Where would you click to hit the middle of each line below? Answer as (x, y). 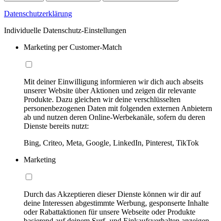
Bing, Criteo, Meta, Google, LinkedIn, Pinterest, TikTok (111, 143)
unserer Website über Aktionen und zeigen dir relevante (110, 91)
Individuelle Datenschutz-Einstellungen (65, 31)
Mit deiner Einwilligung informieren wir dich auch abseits (113, 82)
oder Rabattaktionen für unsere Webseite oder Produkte (110, 212)
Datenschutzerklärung (38, 14)
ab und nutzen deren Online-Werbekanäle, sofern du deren (114, 117)
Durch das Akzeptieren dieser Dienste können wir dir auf (112, 194)
